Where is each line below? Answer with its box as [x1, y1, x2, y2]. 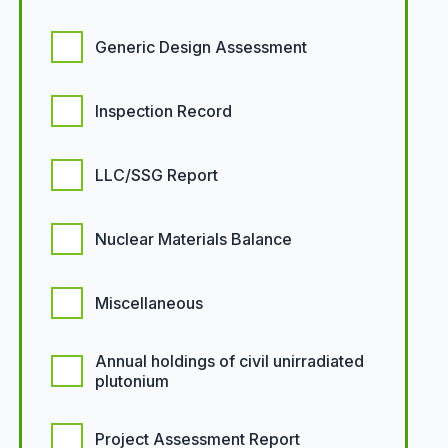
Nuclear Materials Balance [94, 229, 292, 249]
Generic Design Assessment [94, 37, 307, 57]
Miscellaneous [94, 293, 203, 313]
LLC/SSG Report [94, 165, 218, 185]
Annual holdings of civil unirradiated [94, 351, 364, 371]
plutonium [94, 371, 169, 391]
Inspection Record [94, 101, 232, 121]
